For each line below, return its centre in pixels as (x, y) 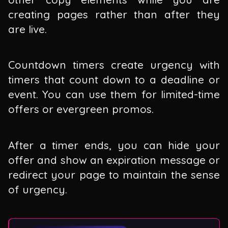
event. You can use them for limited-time (114, 94)
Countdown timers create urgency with (114, 65)
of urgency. (38, 190)
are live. (27, 29)
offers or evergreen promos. (81, 109)
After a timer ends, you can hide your (114, 145)
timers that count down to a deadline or (114, 80)
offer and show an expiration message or (114, 160)
